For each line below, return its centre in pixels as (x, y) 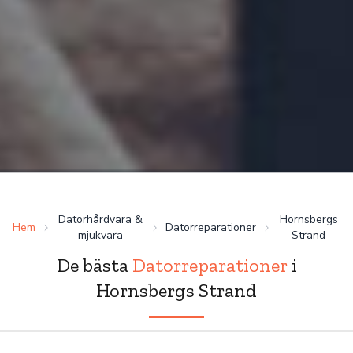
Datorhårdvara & (100, 219)
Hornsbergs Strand (176, 290)
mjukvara (100, 235)
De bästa (94, 265)
